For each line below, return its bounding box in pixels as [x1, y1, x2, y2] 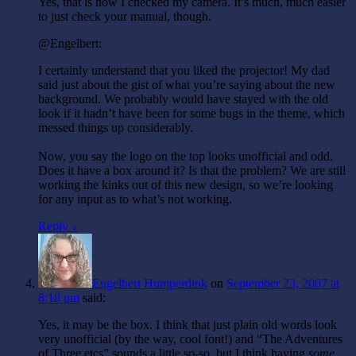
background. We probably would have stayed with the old [38, 92, 328, 106]
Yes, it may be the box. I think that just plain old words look [38, 318, 337, 331]
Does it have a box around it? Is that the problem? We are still [38, 164, 346, 177]
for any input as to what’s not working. [38, 192, 232, 206]
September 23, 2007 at [226, 277, 339, 290]
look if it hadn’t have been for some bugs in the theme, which [38, 106, 345, 120]
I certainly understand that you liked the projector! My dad [38, 64, 330, 77]
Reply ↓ [38, 219, 78, 233]
